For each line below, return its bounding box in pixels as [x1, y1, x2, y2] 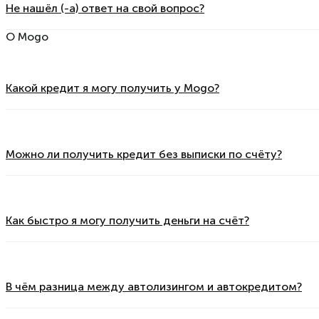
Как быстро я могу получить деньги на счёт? [6, 213, 249, 227]
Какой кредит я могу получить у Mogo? [6, 80, 219, 95]
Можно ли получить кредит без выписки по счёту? [6, 147, 282, 161]
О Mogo [6, 30, 48, 44]
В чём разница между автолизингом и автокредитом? [6, 279, 302, 293]
